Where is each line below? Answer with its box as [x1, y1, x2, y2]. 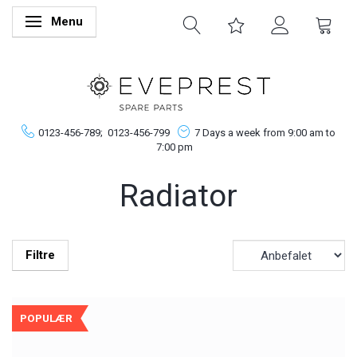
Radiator [120, 177, 237, 214]
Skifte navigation [36, 16, 124, 30]
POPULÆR [20, 312, 73, 324]
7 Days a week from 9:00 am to [194, 127, 335, 139]
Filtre [25, 248, 55, 262]
